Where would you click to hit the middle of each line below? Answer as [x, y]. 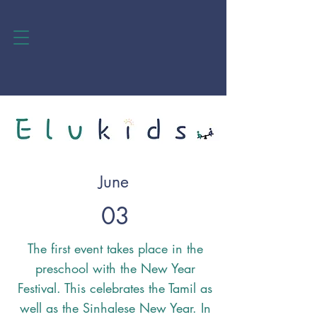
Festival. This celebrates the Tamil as [115, 288]
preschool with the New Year [115, 268]
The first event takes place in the [115, 248]
